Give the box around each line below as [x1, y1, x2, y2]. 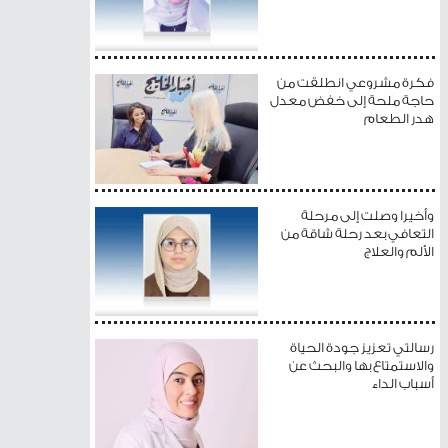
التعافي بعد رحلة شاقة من [281, 225, 435, 241]
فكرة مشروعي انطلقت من [277, 75, 435, 91]
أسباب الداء [372, 375, 435, 391]
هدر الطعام [364, 111, 435, 127]
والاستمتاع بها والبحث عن [289, 357, 435, 373]
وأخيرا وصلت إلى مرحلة [301, 207, 435, 223]
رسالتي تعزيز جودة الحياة [290, 339, 435, 355]
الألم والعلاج [364, 243, 435, 259]
